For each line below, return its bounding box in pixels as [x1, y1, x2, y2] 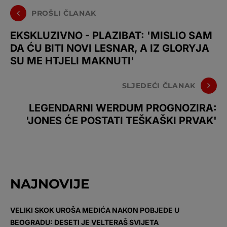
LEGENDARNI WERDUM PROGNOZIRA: [29, 102, 217, 115]
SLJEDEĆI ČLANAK [122, 81, 196, 90]
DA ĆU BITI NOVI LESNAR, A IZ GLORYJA [10, 42, 209, 55]
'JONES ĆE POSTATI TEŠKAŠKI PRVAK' [26, 115, 217, 127]
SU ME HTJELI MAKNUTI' [10, 55, 134, 67]
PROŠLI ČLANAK [31, 8, 97, 18]
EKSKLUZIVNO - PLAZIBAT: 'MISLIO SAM [10, 29, 212, 42]
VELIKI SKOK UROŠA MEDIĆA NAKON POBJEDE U [10, 206, 179, 215]
